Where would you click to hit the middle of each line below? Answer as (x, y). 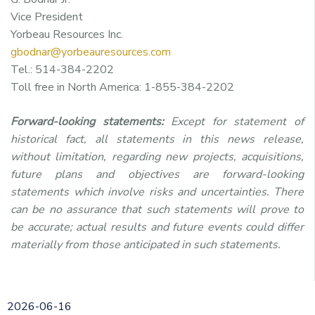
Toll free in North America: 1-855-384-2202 (122, 87)
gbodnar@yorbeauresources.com (91, 52)
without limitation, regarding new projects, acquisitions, (157, 156)
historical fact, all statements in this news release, (157, 139)
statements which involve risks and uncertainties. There (157, 192)
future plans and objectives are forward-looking (157, 174)
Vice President (47, 17)
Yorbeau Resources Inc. (67, 34)
